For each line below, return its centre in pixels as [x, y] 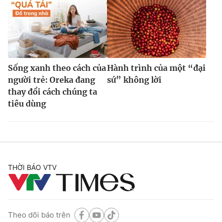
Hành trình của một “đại [156, 68]
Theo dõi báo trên [39, 215]
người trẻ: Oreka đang [52, 80]
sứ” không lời [134, 80]
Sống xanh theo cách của [57, 68]
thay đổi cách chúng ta [53, 91]
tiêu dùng [27, 103]
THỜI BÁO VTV [32, 167]
